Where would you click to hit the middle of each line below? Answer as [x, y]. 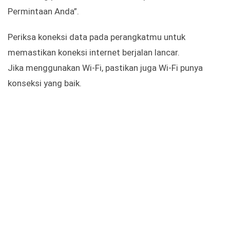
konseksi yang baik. [45, 83]
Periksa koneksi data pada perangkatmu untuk [97, 37]
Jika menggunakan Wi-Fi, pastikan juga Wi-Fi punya [105, 68]
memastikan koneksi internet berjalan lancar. [94, 53]
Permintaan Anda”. [43, 12]
